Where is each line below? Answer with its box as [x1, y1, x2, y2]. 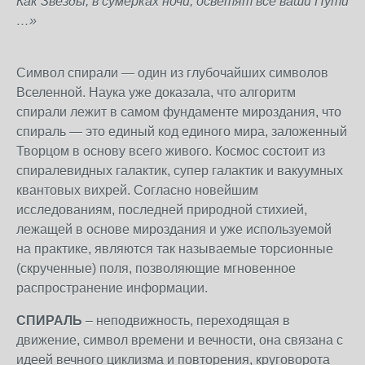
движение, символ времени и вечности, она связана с [16, 333, 343, 347]
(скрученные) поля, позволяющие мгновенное [16, 262, 296, 275]
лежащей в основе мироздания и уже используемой [16, 222, 332, 236]
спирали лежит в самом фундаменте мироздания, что [16, 105, 341, 119]
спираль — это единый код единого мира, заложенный [16, 125, 347, 139]
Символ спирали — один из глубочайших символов [16, 66, 328, 80]
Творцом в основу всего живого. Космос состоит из [16, 144, 325, 158]
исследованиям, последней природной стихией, [16, 203, 307, 217]
